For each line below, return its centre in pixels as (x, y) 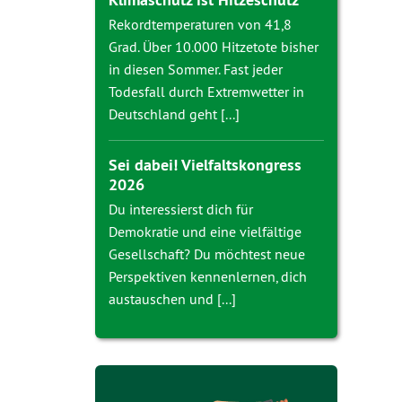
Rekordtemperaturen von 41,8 (200, 25)
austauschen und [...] (172, 299)
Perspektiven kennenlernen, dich (208, 277)
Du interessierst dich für (181, 210)
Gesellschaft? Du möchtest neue (207, 254)
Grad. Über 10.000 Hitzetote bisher (214, 47)
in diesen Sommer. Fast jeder (196, 70)
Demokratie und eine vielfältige (205, 232)
